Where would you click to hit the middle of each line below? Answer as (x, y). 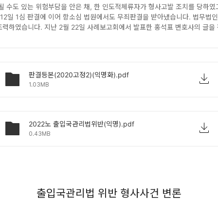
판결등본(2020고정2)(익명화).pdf (79, 75)
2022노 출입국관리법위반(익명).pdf (82, 124)
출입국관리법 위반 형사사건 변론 (109, 193)
